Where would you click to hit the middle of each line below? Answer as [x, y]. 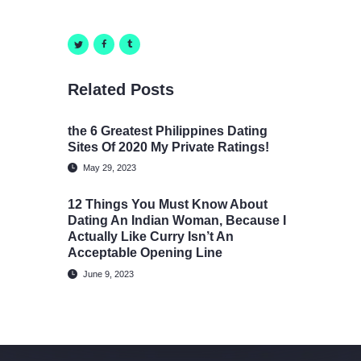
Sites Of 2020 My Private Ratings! [168, 147]
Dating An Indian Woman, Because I [177, 221]
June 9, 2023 [109, 274]
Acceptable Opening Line [145, 253]
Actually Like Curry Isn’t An [151, 237]
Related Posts [121, 90]
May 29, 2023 [110, 168]
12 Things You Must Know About [168, 205]
